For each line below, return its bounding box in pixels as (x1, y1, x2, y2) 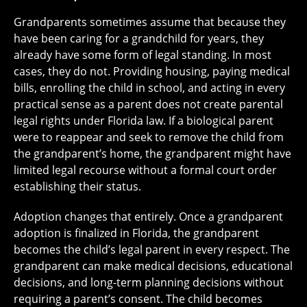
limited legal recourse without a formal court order (14, 162, 277, 177)
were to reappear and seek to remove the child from (14, 129, 284, 145)
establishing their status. (14, 178, 141, 194)
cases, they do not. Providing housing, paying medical (14, 63, 290, 79)
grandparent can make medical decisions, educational (14, 258, 293, 273)
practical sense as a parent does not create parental (14, 96, 283, 112)
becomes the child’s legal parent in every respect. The (14, 241, 290, 257)
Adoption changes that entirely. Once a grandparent (14, 208, 283, 224)
